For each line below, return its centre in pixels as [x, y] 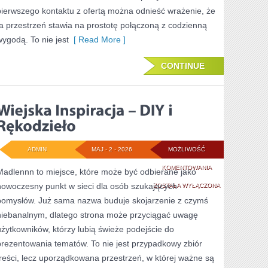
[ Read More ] [97, 39]
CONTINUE [183, 66]
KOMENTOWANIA [186, 167]
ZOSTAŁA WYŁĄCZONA [186, 185]
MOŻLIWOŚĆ [186, 149]
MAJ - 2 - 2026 [112, 149]
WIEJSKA [224, 167]
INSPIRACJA [229, 185]
